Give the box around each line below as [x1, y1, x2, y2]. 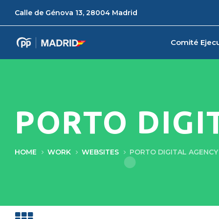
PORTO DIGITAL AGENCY [130, 148, 218, 156]
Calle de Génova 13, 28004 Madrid [15, 8, 137, 17]
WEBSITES [82, 148, 119, 156]
